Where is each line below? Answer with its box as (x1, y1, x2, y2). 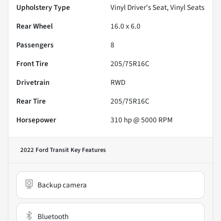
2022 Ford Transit (20, 145, 69, 154)
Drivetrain (16, 76, 50, 88)
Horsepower (16, 114, 56, 125)
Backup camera (37, 179, 87, 190)
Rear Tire (16, 95, 46, 107)
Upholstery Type (16, 1, 70, 13)
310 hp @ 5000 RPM (110, 114, 173, 125)
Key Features (69, 145, 106, 154)
